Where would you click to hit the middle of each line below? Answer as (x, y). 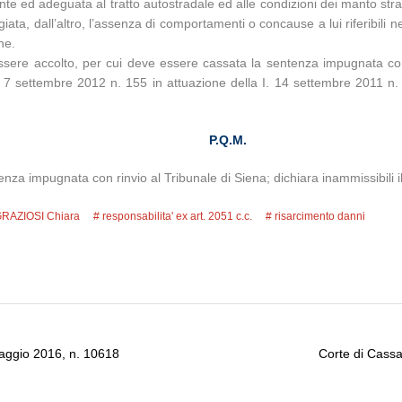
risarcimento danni (320, 216)
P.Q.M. (228, 140)
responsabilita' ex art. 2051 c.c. (178, 216)
